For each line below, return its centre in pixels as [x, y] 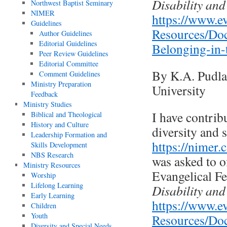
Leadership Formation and [69, 135]
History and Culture [60, 124]
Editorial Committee [68, 64]
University [179, 90]
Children [44, 205]
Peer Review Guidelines [73, 53]
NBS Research [52, 155]
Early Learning [53, 195]
